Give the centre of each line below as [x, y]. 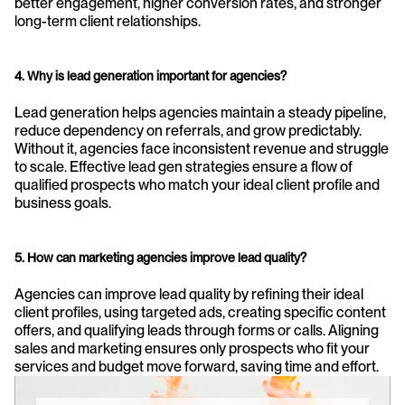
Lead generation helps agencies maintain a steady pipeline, [200, 112]
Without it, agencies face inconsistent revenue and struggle [202, 148]
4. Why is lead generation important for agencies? [151, 75]
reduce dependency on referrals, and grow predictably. [188, 130]
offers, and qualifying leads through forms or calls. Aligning [197, 330]
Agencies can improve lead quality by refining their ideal [189, 294]
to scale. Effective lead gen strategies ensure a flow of [184, 166]
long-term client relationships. [108, 21]
